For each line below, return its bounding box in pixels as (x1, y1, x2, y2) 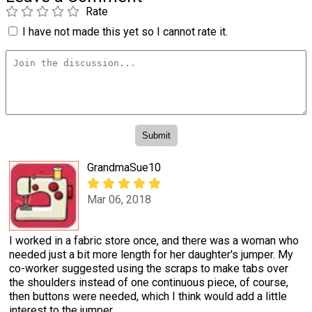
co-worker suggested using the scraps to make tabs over (9, 261, 288, 275)
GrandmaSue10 (87, 160, 161, 174)
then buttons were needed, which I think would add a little (9, 289, 287, 303)
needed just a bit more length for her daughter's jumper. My (9, 247, 293, 261)
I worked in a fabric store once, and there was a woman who (9, 233, 299, 247)
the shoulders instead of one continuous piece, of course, (9, 275, 288, 289)
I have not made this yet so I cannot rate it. (22, 25, 228, 39)
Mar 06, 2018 (87, 193, 151, 207)
